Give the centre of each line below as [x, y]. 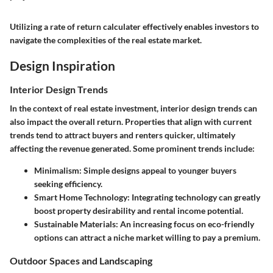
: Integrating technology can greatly [194, 197]
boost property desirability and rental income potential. [139, 211]
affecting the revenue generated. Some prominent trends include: [132, 149]
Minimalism [57, 171]
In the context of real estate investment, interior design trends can [133, 108]
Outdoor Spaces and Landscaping [81, 261]
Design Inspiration [62, 65]
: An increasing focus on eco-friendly [185, 224]
